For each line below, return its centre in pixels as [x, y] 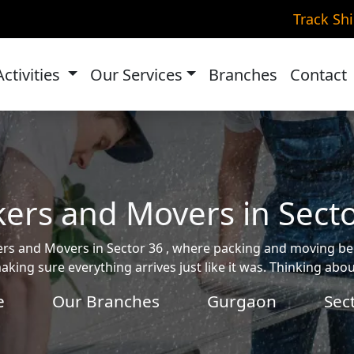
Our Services [137, 74]
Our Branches [105, 301]
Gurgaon [241, 301]
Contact [319, 74]
